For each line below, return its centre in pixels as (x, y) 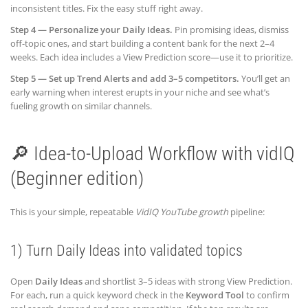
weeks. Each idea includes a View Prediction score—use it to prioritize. (152, 57)
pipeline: (246, 211)
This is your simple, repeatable (73, 211)
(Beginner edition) (77, 178)
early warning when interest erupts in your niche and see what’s (140, 92)
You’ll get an (265, 78)
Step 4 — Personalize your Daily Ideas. (91, 29)
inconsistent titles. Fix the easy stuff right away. (107, 8)
